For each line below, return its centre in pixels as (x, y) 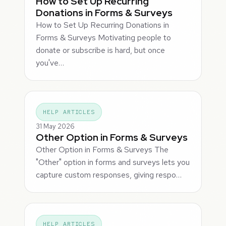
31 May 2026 (55, 126)
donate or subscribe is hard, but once (101, 50)
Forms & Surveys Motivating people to (104, 38)
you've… (50, 63)
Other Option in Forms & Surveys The (102, 149)
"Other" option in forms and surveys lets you (113, 162)
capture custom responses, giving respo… (109, 175)
